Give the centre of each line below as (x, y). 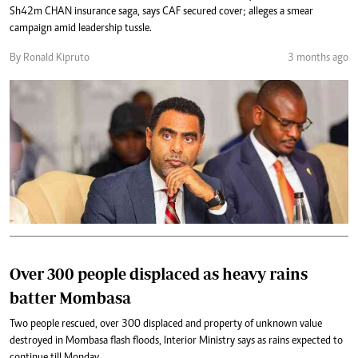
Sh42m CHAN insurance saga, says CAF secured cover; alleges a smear (161, 12)
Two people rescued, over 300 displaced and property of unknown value (166, 324)
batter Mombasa (70, 298)
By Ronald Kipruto (50, 58)
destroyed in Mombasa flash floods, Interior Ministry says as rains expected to (176, 341)
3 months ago (318, 58)
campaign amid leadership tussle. (81, 29)
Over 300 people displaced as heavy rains (159, 274)
